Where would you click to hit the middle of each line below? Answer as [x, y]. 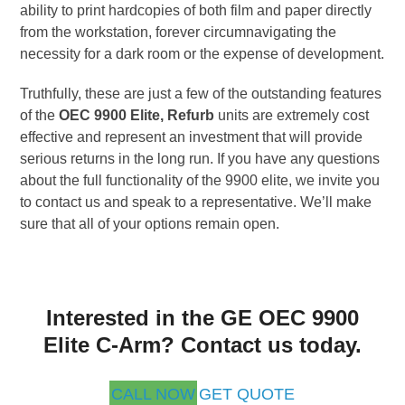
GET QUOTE [246, 394]
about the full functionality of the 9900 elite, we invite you [200, 180]
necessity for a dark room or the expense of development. [202, 53]
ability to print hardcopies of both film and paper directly [196, 10]
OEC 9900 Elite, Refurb [137, 115]
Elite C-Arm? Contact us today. [202, 344]
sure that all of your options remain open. [150, 223]
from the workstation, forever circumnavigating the [179, 32]
